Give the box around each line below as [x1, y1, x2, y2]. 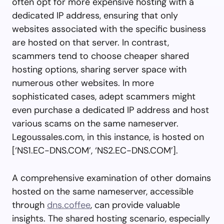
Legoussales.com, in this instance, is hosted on [12, 130, 204, 143]
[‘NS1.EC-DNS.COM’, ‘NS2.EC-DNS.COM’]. [12, 144, 178, 156]
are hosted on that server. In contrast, [12, 36, 169, 48]
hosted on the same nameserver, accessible [12, 185, 193, 197]
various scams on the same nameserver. [12, 117, 178, 129]
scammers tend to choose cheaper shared [12, 49, 189, 62]
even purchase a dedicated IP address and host [12, 103, 209, 116]
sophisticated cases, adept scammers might [12, 90, 195, 102]
